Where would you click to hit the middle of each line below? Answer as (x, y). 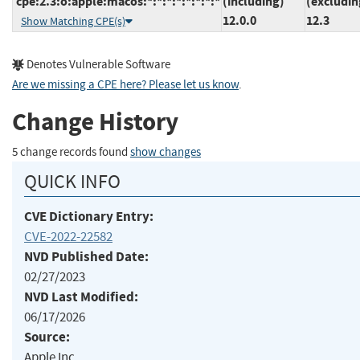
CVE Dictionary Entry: (89, 216)
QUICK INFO (72, 181)
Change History (95, 122)
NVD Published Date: (86, 256)
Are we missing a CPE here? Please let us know (125, 84)
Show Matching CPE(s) (73, 21)
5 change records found (71, 152)
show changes (166, 152)
